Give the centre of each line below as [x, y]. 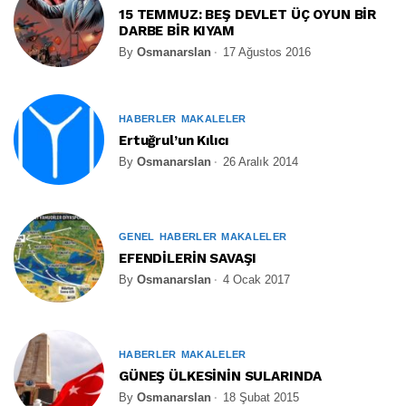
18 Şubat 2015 [261, 397]
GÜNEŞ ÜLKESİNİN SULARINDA [221, 376]
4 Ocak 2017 [256, 279]
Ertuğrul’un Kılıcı [174, 140]
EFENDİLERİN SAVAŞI [188, 258]
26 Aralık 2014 [261, 161]
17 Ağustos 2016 [267, 52]
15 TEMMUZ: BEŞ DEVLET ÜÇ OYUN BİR [248, 14]
